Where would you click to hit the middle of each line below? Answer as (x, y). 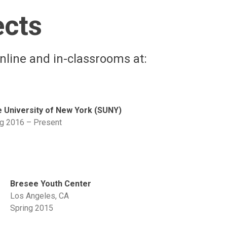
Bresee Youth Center (51, 183)
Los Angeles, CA (40, 196)
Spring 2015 (32, 208)
